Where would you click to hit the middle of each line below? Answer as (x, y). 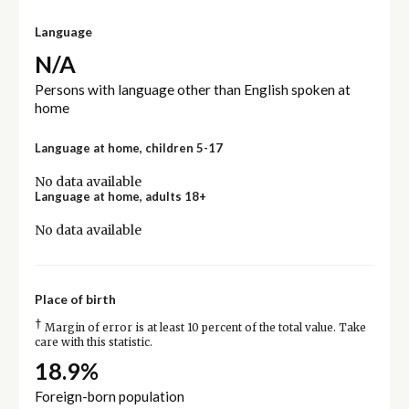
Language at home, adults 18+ (120, 196)
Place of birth (75, 299)
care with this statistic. (93, 342)
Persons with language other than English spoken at (192, 89)
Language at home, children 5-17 (128, 147)
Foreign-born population (109, 397)
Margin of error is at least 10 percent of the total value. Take (204, 327)
